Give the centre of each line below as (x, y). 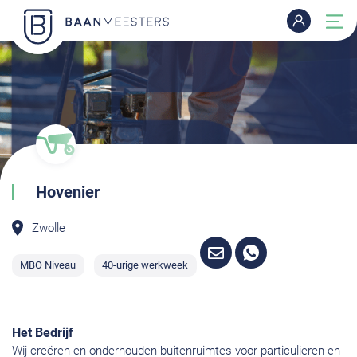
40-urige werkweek (145, 265)
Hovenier (68, 192)
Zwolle (49, 228)
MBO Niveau (48, 265)
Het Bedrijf (43, 333)
